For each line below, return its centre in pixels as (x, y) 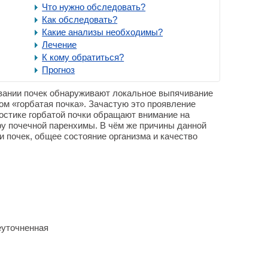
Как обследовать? (80, 19)
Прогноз (59, 70)
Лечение (60, 45)
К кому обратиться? (83, 57)
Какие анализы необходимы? (103, 32)
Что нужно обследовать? (94, 7)
